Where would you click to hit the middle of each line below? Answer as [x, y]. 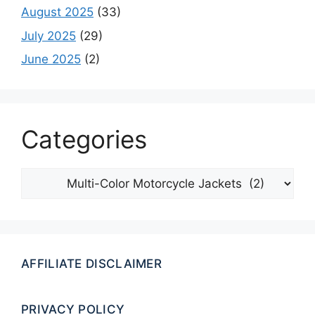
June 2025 [51, 59]
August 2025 [57, 12]
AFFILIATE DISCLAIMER [91, 264]
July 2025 [49, 36]
